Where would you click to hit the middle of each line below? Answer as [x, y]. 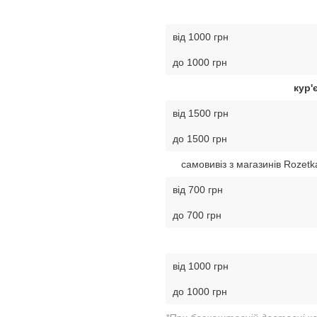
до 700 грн [197, 215]
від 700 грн [198, 190]
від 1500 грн [201, 113]
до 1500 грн [200, 139]
